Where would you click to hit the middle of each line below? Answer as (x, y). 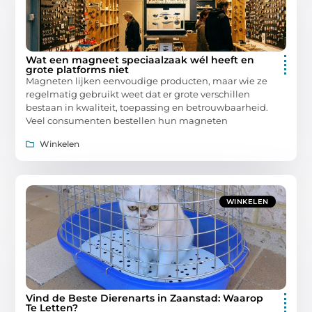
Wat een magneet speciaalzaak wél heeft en (140, 60)
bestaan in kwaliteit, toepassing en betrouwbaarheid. (147, 108)
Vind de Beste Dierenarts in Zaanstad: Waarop (145, 298)
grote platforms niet (78, 70)
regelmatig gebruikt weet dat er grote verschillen (138, 94)
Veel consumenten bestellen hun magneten (127, 121)
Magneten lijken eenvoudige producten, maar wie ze (147, 81)
